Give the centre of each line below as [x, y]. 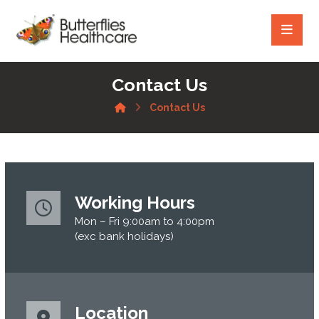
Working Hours [135, 203]
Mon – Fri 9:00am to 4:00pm [145, 221]
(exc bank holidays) [125, 236]
